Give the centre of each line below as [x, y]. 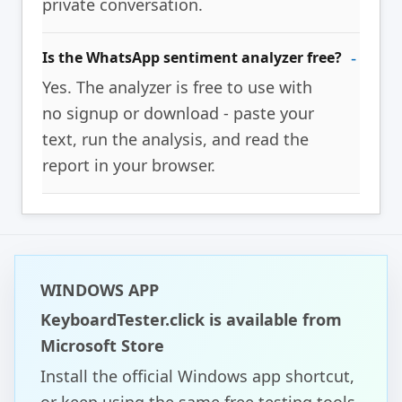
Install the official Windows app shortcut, [197, 376]
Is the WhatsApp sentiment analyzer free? [192, 58]
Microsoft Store [102, 346]
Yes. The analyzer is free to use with [177, 87]
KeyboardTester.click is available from [191, 320]
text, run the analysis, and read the [175, 140]
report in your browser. [129, 166]
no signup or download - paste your [178, 114]
